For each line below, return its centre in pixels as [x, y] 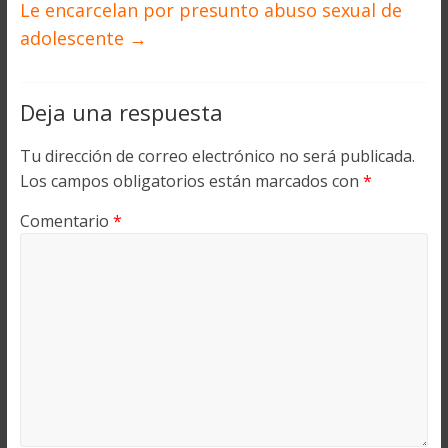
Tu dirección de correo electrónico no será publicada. [217, 155]
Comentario [66, 220]
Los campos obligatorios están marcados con [191, 180]
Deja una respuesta [121, 111]
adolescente [74, 37]
